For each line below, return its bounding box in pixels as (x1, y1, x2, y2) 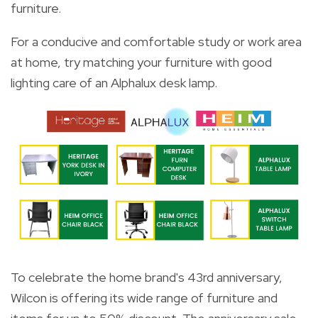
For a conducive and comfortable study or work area (11, 33, 302, 50)
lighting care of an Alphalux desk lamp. (11, 74, 217, 91)
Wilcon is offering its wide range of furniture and (11, 289, 278, 306)
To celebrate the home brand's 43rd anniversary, (11, 268, 283, 285)
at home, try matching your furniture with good (11, 53, 272, 70)
